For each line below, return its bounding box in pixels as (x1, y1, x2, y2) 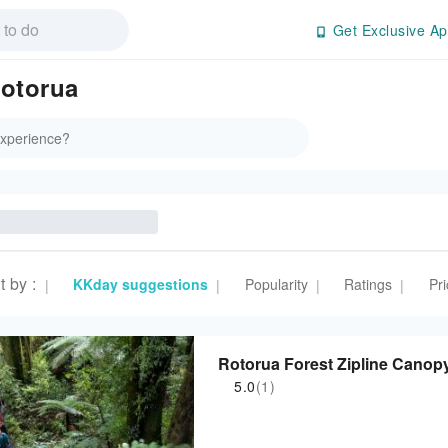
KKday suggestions (73, 274, 208, 294)
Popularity (244, 274, 308, 294)
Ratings (344, 274, 392, 294)
